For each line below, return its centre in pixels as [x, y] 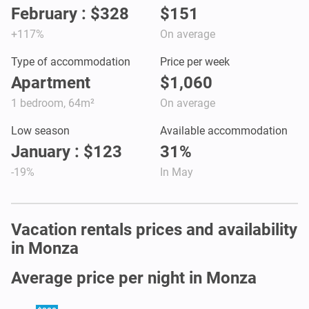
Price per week [195, 61]
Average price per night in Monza [134, 278]
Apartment [51, 82]
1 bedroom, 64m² [53, 103]
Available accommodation [224, 130]
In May [177, 172]
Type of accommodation [71, 61]
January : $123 [67, 151]
